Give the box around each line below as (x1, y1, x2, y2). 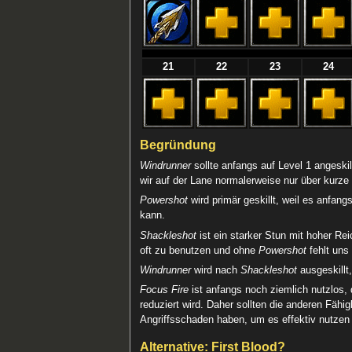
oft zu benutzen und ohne (140, 244, 259, 256)
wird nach (191, 264, 241, 276)
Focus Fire (140, 284, 189, 296)
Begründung (140, 137, 217, 152)
